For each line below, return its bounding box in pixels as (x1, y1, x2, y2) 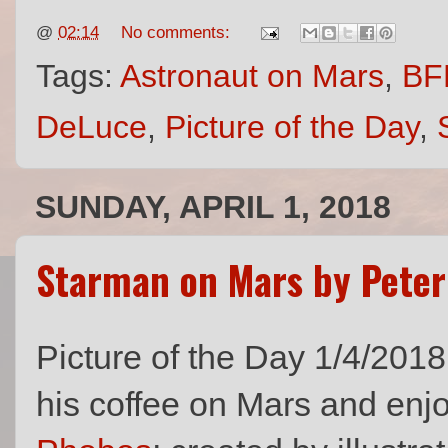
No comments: (121, 22, 236, 42)
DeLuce (36, 109, 147, 146)
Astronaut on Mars (120, 58, 384, 95)
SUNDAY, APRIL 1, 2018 (35, 189, 391, 226)
